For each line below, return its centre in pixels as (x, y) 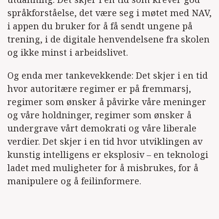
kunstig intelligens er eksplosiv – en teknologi (108, 154)
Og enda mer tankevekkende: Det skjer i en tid (108, 75)
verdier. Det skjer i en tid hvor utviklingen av (105, 141)
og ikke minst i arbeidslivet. (68, 52)
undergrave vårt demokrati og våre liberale (102, 128)
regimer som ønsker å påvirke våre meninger (107, 101)
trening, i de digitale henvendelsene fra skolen (109, 39)
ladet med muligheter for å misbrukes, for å (103, 167)
